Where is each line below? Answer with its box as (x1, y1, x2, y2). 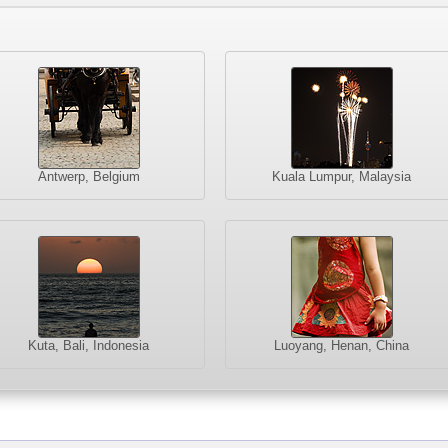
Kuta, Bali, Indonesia (28, 337, 150, 353)
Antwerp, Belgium (37, 168, 140, 184)
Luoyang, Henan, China (274, 337, 410, 353)
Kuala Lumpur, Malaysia (272, 168, 412, 184)
